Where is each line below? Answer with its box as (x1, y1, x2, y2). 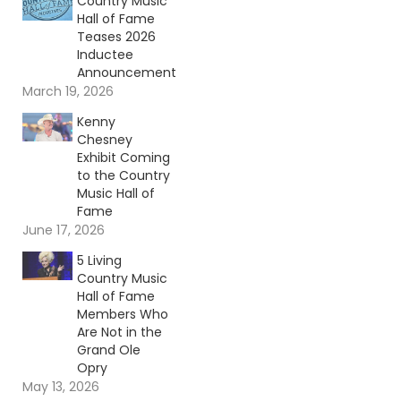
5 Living (76, 252, 122, 270)
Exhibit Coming (76, 149, 170, 167)
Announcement (76, 64, 176, 82)
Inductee (76, 46, 133, 64)
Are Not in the (76, 323, 162, 342)
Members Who (76, 305, 168, 324)
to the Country (76, 166, 170, 185)
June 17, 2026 (22, 221, 105, 240)
